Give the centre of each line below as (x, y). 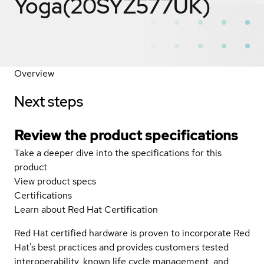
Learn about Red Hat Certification (86, 209)
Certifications (43, 195)
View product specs (55, 181)
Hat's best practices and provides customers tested (121, 247)
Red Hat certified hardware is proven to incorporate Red (132, 233)
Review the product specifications (126, 135)
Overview (34, 73)
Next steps (49, 101)
